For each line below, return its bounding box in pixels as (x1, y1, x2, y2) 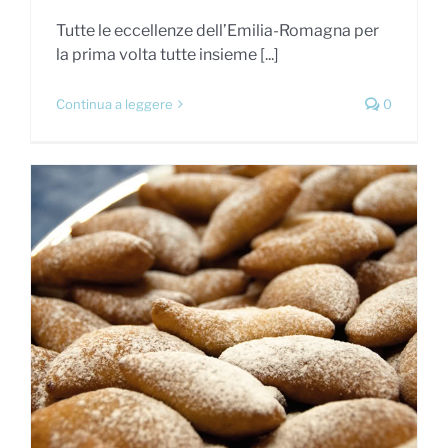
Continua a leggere (56, 95, 173, 112)
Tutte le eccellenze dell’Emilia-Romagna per (56, 20, 379, 40)
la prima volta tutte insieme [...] (56, 44, 279, 64)
